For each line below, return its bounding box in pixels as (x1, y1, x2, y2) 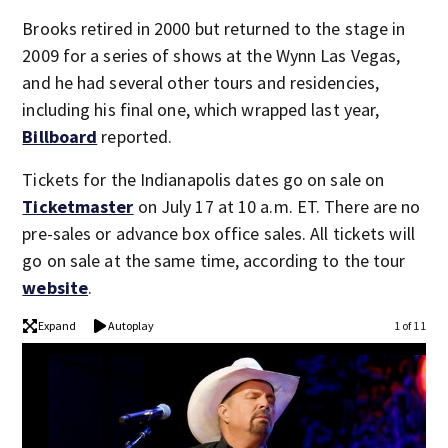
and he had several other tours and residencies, (22, 70, 380, 94)
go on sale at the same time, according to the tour (22, 248, 406, 272)
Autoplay (108, 317, 155, 333)
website (22, 275, 89, 299)
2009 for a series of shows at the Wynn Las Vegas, (22, 43, 401, 67)
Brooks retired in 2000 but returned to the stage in (22, 16, 406, 40)
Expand (38, 317, 77, 333)
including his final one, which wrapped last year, (22, 97, 380, 121)
